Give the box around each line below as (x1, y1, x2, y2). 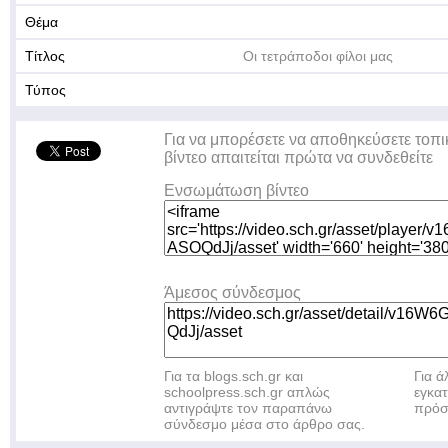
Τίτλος (25, 48, 65, 64)
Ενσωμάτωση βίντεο (164, 182, 309, 199)
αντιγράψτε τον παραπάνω (164, 400, 332, 416)
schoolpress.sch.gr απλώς (164, 384, 330, 400)
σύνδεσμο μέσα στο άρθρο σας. (164, 416, 365, 432)
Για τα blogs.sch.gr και (164, 368, 303, 384)
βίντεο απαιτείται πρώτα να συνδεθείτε (164, 149, 433, 166)
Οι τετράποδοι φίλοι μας (243, 48, 393, 64)
